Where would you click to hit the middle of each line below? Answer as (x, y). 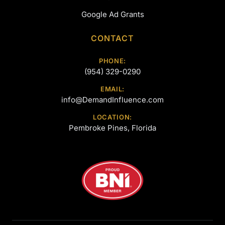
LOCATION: (113, 117)
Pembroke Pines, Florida (113, 128)
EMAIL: (113, 89)
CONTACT (113, 38)
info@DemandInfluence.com (113, 100)
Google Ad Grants (113, 14)
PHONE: (113, 61)
